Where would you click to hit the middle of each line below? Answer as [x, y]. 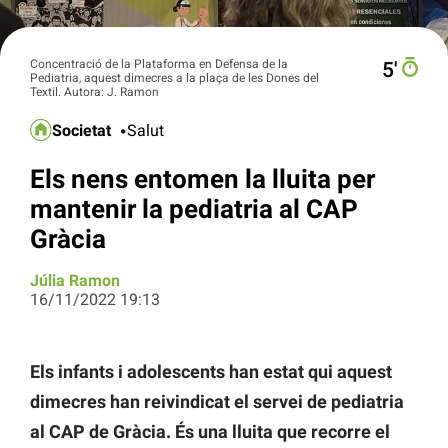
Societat [82, 131]
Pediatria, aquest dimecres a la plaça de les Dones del [174, 77]
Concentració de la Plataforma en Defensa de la [159, 63]
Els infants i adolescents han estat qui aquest [211, 372]
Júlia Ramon [75, 281]
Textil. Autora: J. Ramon [94, 91]
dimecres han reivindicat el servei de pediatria [217, 402]
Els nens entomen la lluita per [202, 178]
